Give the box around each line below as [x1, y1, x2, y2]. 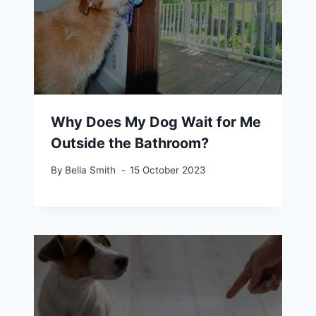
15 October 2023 [130, 164, 207, 176]
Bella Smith [65, 164, 116, 176]
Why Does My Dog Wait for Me [51, 113, 261, 130]
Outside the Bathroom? [51, 134, 209, 152]
